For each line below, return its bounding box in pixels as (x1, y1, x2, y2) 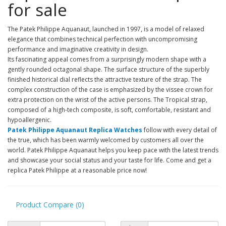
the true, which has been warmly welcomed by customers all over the (8, 136, 204, 144)
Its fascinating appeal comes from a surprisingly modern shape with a (8, 55, 206, 64)
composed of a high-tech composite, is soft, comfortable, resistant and (8, 105, 211, 114)
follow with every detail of (142, 126, 217, 134)
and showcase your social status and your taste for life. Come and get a (8, 156, 211, 164)
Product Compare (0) (16, 200, 84, 209)
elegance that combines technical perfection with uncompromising (8, 35, 197, 43)
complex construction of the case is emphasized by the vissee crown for (8, 85, 213, 94)
